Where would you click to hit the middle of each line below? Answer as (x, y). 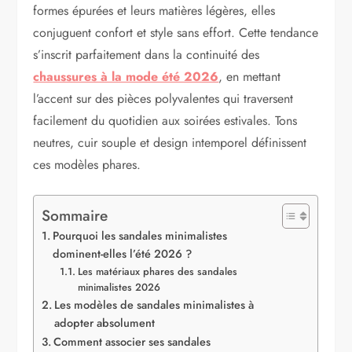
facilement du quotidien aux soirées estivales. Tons (165, 121)
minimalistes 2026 (119, 288)
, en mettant (250, 77)
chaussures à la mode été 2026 (126, 77)
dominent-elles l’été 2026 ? (123, 254)
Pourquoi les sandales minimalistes (140, 236)
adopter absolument (105, 323)
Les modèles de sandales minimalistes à (154, 305)
